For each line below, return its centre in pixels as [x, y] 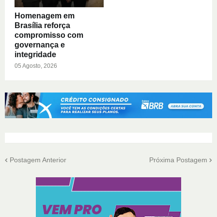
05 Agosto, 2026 [36, 66]
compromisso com [49, 35]
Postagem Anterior [38, 160]
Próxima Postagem [178, 160]
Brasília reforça [42, 26]
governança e [40, 45]
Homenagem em [45, 16]
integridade [35, 55]
